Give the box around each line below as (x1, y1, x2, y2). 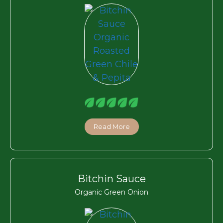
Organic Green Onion (75, 187, 148, 197)
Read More (93, 122, 130, 130)
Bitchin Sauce (77, 172, 146, 185)
